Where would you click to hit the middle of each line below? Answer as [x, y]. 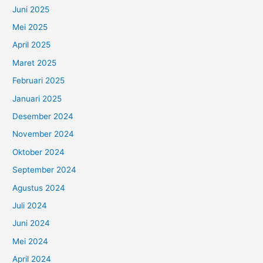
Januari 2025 [37, 98]
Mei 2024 [31, 241]
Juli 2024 [30, 206]
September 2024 [45, 170]
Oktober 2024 [39, 152]
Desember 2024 [43, 116]
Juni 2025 [31, 9]
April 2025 [32, 45]
